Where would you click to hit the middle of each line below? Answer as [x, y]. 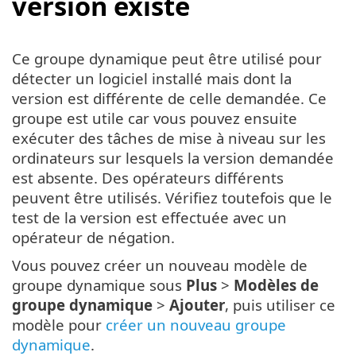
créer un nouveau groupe [196, 324]
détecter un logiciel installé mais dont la [152, 78]
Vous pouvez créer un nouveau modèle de [160, 265]
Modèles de [276, 284]
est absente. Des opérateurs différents [148, 177]
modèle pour [59, 324]
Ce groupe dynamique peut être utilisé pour [167, 58]
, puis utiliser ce [280, 304]
